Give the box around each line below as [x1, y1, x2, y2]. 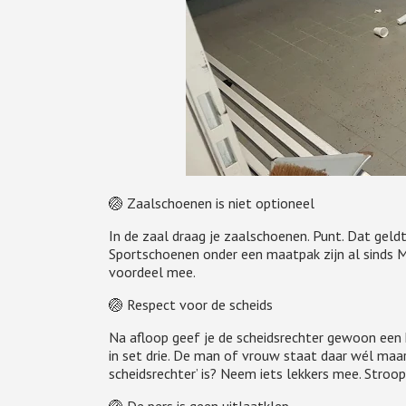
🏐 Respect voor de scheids [108, 295, 273, 314]
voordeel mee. [108, 263, 196, 281]
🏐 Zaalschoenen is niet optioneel [108, 194, 314, 212]
